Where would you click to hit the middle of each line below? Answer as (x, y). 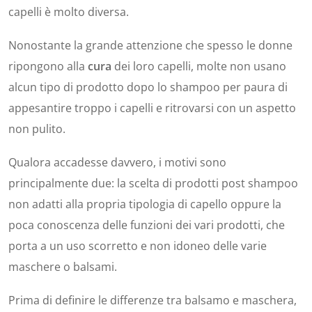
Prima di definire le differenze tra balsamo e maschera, (153, 301)
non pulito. (37, 129)
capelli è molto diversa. (69, 12)
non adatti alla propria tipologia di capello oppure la (145, 204)
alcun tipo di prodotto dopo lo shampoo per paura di (148, 87)
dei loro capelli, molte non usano (199, 67)
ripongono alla (48, 67)
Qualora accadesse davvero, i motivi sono (117, 163)
